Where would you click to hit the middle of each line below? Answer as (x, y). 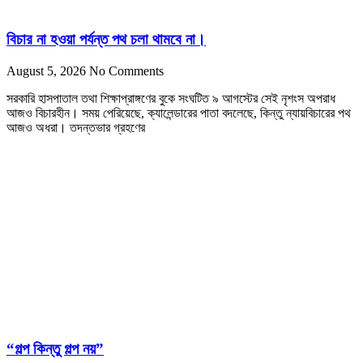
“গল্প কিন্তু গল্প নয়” (55, 349)
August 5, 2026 (48, 70)
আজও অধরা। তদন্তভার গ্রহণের (76, 127)
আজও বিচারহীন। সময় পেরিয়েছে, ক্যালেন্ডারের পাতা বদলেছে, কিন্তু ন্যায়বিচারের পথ (179, 113)
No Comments (126, 70)
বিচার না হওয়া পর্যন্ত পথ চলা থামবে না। (106, 39)
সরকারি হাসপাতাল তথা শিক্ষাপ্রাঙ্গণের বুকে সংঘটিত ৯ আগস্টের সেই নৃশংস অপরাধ (171, 98)
